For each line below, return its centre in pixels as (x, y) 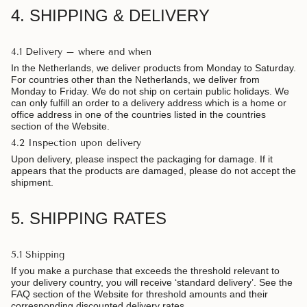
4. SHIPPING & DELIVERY (110, 15)
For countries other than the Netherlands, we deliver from (135, 79)
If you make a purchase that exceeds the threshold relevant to (145, 270)
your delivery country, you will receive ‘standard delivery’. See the (152, 282)
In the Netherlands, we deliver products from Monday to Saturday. (153, 67)
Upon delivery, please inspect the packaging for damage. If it (142, 159)
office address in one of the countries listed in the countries (138, 114)
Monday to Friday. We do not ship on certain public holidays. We (150, 91)
